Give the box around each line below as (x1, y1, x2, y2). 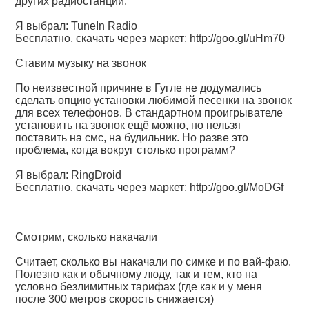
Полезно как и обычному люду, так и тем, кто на (15, 268, 258, 280)
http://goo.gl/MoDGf (190, 181, 284, 193)
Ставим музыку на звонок (15, 57, 147, 69)
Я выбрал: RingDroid (15, 169, 122, 181)
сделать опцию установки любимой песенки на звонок (15, 94, 292, 106)
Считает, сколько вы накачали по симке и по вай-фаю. (15, 256, 292, 268)
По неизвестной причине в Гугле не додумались (15, 82, 262, 94)
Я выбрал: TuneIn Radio (15, 20, 138, 32)
